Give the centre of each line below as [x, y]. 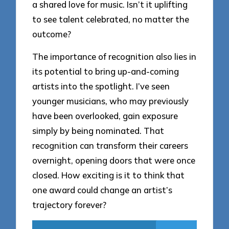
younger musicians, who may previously [111, 101]
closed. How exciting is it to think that [109, 175]
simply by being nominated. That [98, 131]
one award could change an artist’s [102, 190]
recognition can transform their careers [110, 146]
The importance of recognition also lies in [114, 57]
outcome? [52, 34]
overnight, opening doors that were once [114, 161]
